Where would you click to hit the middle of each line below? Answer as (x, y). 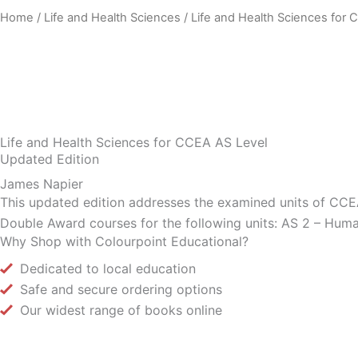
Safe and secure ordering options (121, 290)
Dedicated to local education (108, 269)
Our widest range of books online (121, 310)
